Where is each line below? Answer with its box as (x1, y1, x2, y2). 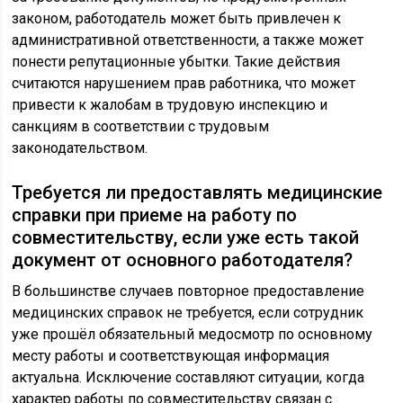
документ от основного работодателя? (12, 249, 354, 272)
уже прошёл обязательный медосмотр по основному (12, 326, 373, 344)
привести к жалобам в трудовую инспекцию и (12, 96, 328, 114)
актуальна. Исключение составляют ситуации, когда (12, 369, 365, 387)
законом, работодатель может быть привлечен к (12, 10, 342, 28)
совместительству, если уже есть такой (12, 227, 360, 249)
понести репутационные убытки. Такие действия (12, 53, 341, 71)
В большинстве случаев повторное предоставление (12, 282, 365, 300)
